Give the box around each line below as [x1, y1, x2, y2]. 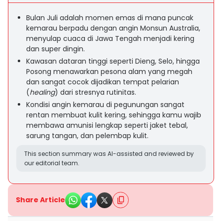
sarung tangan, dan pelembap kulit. [26, 131, 148, 141]
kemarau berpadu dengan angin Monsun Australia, [26, 23, 200, 33]
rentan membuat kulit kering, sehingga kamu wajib [26, 110, 201, 120]
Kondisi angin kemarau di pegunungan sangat [26, 100, 184, 110]
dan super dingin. [26, 44, 85, 54]
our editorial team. [24, 159, 79, 167]
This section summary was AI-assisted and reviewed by [24, 149, 194, 158]
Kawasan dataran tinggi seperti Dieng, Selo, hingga [26, 56, 200, 66]
